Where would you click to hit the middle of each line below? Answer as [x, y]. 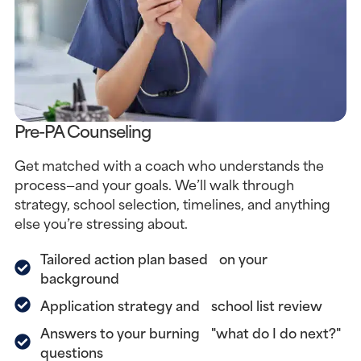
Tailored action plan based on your [154, 258]
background [79, 277]
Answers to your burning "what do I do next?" [190, 332]
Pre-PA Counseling [82, 130]
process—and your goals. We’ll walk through [154, 184]
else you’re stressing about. [101, 222]
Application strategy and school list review [181, 305]
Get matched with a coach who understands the [169, 164]
